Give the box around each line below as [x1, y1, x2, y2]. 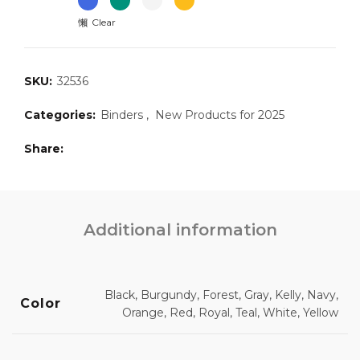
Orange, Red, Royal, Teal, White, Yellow [122, 305, 338, 320]
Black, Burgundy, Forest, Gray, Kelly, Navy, [104, 288, 338, 302]
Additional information [83, 220, 277, 239]
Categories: [24, 108, 99, 122]
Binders [100, 108, 143, 122]
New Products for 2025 [155, 108, 284, 122]
